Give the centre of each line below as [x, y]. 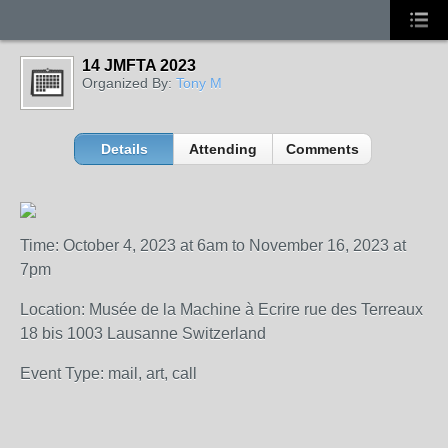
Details [124, 149]
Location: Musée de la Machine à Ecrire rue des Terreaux [221, 309]
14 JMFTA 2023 [139, 65]
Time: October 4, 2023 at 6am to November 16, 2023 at [213, 245]
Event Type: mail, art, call [108, 373]
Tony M [199, 83]
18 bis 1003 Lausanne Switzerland [143, 333]
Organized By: [129, 83]
